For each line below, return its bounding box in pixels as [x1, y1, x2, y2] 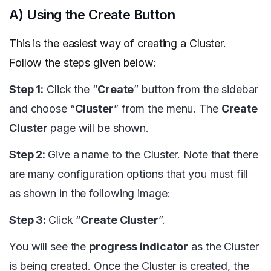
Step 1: [9, 83, 44, 96]
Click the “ [44, 83, 97, 96]
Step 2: [9, 148, 48, 162]
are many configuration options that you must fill [9, 168, 248, 181]
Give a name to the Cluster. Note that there [48, 148, 258, 162]
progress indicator [89, 240, 189, 253]
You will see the [9, 240, 90, 253]
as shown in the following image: [9, 187, 171, 200]
